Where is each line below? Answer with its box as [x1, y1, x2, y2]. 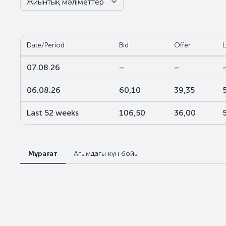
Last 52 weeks [27, 108, 79, 118]
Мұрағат [28, 149, 58, 158]
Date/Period [27, 41, 65, 49]
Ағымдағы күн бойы [74, 149, 139, 158]
